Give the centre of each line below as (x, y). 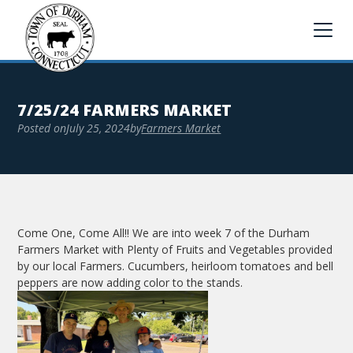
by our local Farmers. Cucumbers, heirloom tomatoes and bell (176, 266)
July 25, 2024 (98, 128)
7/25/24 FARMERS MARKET (125, 110)
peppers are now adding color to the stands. (130, 282)
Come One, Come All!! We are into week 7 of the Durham (164, 233)
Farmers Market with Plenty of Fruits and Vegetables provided (175, 249)
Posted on (42, 128)
